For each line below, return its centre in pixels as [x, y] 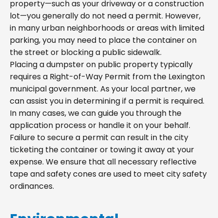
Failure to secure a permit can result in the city [99, 137]
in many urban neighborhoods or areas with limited [107, 28]
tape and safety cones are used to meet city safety [108, 174]
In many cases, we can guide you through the [96, 113]
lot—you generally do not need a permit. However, [105, 16]
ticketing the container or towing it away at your [102, 149]
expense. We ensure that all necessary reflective [103, 162]
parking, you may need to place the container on [103, 40]
